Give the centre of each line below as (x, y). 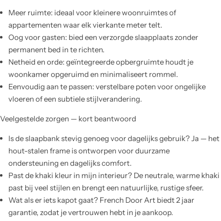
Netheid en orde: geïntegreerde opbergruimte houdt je (101, 62)
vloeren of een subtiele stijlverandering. (75, 99)
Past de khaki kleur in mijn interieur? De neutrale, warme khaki (114, 176)
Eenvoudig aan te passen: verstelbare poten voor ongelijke (107, 87)
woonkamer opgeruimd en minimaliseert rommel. (93, 74)
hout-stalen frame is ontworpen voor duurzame (89, 151)
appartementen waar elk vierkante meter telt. (85, 25)
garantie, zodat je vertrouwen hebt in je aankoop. (91, 213)
